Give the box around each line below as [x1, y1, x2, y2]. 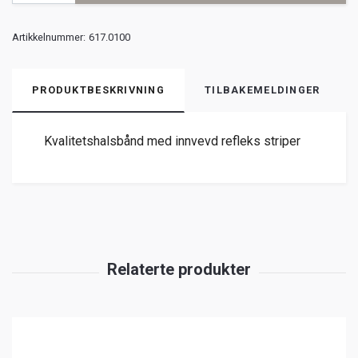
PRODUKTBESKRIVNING [32, 83, 165, 96]
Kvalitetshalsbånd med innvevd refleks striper [44, 133, 300, 149]
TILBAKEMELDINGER [205, 83, 320, 96]
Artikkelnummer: [12, 30, 86, 43]
